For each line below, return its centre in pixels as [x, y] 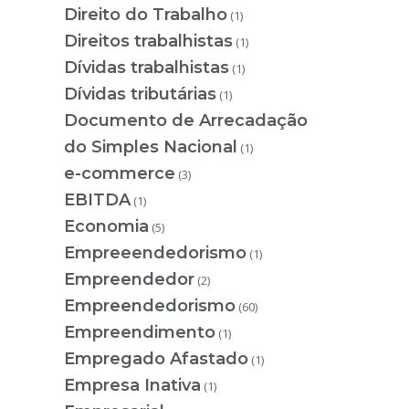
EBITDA [97, 199]
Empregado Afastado [156, 358]
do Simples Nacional [151, 147]
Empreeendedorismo [155, 252]
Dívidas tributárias [140, 94]
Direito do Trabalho [146, 14]
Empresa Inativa [132, 385]
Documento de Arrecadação [186, 120]
